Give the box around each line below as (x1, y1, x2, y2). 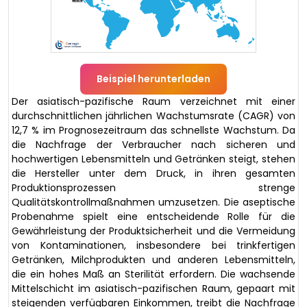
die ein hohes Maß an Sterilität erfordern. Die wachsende (12, 267, 295, 281)
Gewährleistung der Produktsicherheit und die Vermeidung (12, 223, 295, 238)
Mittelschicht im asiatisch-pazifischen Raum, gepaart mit (12, 281, 295, 295)
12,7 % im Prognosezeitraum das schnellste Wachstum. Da (12, 123, 295, 137)
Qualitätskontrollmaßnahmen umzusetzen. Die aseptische (12, 195, 295, 209)
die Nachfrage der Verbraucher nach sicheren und (12, 137, 295, 151)
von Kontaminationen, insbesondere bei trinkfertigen (12, 238, 295, 252)
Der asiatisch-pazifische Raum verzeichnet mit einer (12, 94, 295, 108)
